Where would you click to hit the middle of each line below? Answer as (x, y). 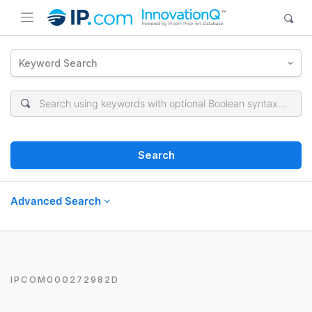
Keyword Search (58, 63)
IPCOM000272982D (65, 279)
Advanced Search (57, 201)
